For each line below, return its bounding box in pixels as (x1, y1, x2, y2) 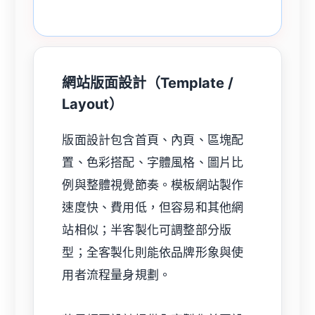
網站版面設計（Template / (62, 74, 234, 91)
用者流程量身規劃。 (62, 267, 172, 282)
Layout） (62, 95, 124, 112)
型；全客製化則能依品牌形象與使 (62, 245, 244, 259)
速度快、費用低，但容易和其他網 (62, 200, 244, 214)
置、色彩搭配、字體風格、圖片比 (62, 155, 244, 169)
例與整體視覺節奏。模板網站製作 (62, 177, 244, 192)
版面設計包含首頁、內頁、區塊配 (62, 132, 244, 147)
